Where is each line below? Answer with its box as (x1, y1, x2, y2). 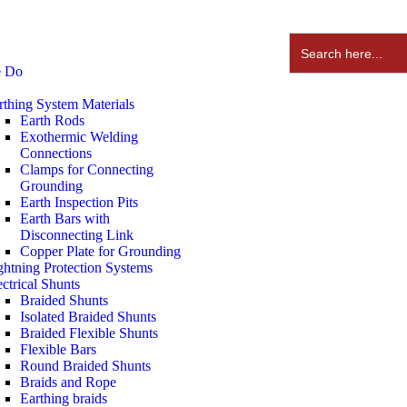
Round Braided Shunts (20, 358, 151, 373)
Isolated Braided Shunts (20, 309, 156, 324)
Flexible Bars (20, 342, 96, 357)
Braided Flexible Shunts (20, 325, 158, 341)
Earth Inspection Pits (20, 194, 138, 210)
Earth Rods (20, 113, 84, 128)
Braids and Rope (20, 374, 116, 390)
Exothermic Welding (20, 129, 138, 144)
